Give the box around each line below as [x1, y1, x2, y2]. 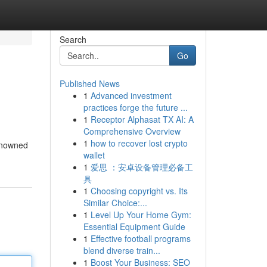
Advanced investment [90, 89, 172, 101]
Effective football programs [90, 232, 191, 244]
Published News [59, 77, 120, 89]
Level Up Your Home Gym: [90, 209, 191, 221]
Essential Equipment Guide [83, 221, 185, 232]
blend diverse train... [83, 244, 160, 256]
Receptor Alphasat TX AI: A [90, 113, 194, 125]
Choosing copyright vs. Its [90, 185, 188, 197]
